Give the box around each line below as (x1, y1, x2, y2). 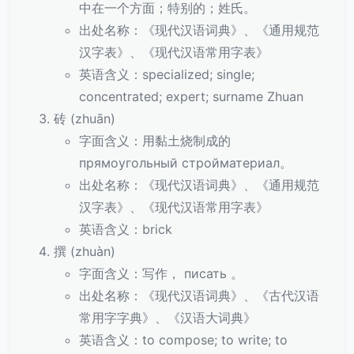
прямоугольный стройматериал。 (79, 155, 292, 171)
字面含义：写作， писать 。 (79, 265, 243, 281)
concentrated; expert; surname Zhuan (79, 88, 303, 104)
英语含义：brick (79, 221, 172, 237)
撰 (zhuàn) (54, 243, 115, 259)
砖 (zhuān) (54, 111, 115, 126)
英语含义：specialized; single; (79, 66, 254, 82)
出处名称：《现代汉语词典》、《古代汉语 (79, 288, 319, 303)
